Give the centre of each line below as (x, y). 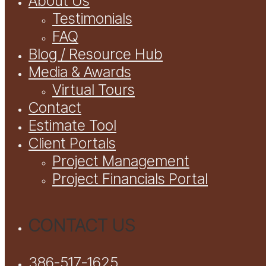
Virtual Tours (94, 89)
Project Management (121, 161)
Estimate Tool (72, 125)
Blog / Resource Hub (96, 54)
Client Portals (72, 143)
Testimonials (92, 18)
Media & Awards (80, 72)
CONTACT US (82, 225)
